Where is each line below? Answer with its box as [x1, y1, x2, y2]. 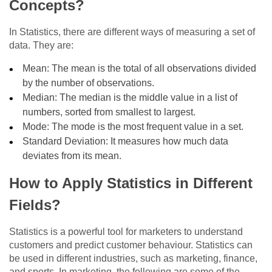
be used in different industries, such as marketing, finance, [9, 253, 257, 264]
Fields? [9, 197, 61, 214]
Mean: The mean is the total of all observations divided [22, 63, 257, 74]
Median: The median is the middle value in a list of [22, 92, 238, 103]
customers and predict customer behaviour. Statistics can [9, 240, 253, 251]
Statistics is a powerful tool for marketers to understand [9, 226, 243, 237]
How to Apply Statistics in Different [9, 175, 253, 192]
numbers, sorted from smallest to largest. [22, 107, 196, 118]
